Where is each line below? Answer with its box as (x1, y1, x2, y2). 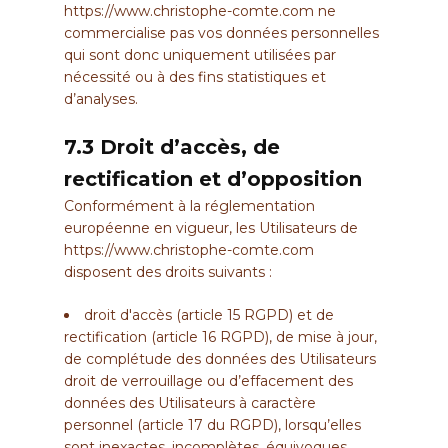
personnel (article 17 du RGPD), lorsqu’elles (64, 416, 361, 435)
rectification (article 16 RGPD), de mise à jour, (64, 328, 377, 347)
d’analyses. (64, 90, 138, 109)
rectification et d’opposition (64, 167, 362, 192)
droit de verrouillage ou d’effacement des (64, 372, 353, 391)
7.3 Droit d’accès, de (64, 135, 280, 160)
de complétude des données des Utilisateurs (64, 350, 376, 369)
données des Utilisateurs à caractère (64, 394, 316, 413)
